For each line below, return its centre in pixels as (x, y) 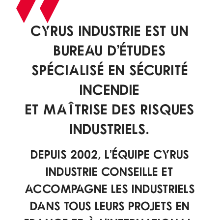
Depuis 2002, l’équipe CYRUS (110, 154)
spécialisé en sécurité (110, 70)
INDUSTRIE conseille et (110, 171)
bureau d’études (110, 50)
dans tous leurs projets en (110, 206)
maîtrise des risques (119, 109)
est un (165, 30)
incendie (110, 89)
